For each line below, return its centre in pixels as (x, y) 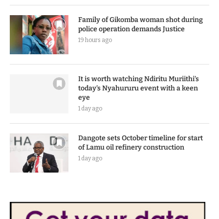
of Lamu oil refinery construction (131, 148)
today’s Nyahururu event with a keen (138, 88)
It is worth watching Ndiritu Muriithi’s (139, 79)
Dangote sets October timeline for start (141, 138)
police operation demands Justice (131, 29)
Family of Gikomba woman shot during (141, 20)
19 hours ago (95, 40)
